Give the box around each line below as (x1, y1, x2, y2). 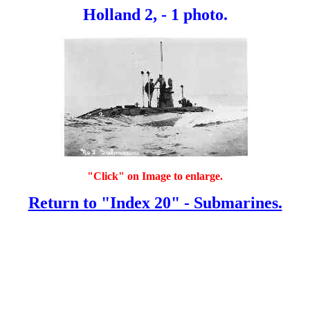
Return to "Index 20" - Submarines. (28, 194, 282, 212)
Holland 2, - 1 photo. (82, 6, 228, 24)
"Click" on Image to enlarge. (87, 170, 223, 182)
